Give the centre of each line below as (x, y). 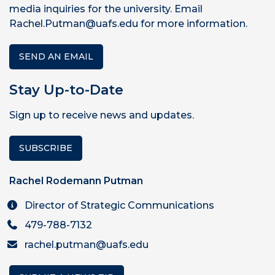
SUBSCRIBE (46, 148)
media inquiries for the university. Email (106, 9)
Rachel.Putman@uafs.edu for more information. (128, 23)
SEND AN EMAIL (56, 56)
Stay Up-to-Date (66, 90)
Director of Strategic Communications (119, 205)
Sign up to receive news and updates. (102, 115)
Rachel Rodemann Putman (76, 180)
